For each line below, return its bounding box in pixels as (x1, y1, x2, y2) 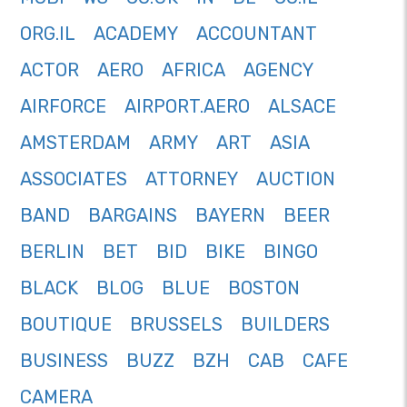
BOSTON (228, 277, 300, 300)
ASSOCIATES (20, 168, 127, 191)
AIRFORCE (20, 95, 106, 118)
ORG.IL (20, 23, 75, 45)
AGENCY (243, 59, 313, 82)
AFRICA (162, 59, 225, 82)
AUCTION (256, 168, 335, 191)
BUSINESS (20, 350, 108, 372)
